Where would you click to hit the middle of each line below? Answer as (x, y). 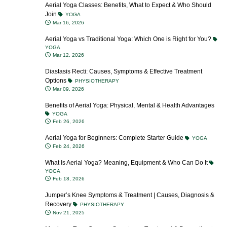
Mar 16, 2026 (68, 23)
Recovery (59, 204)
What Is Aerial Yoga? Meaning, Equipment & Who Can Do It (127, 163)
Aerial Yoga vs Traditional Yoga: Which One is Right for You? (129, 39)
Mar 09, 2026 (68, 89)
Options (56, 81)
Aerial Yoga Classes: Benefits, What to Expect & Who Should (128, 5)
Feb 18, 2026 (68, 179)
